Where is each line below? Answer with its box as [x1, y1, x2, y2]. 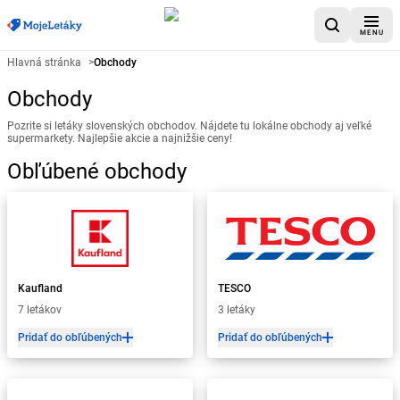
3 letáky [218, 304, 255, 316]
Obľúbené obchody [7, 159, 187, 184]
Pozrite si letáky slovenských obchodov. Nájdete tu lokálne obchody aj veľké [7, 120, 371, 132]
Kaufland [18, 282, 62, 295]
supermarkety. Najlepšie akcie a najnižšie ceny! [7, 132, 232, 145]
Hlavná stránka [7, 56, 81, 69]
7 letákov [18, 304, 62, 316]
